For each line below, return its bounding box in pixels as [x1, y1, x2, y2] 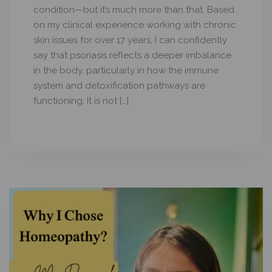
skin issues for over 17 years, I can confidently [33, 35, 227, 46]
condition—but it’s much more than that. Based [33, 4, 234, 16]
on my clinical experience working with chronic [33, 19, 236, 31]
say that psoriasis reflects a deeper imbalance [33, 50, 231, 61]
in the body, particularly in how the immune [33, 65, 219, 76]
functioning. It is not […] [33, 95, 129, 107]
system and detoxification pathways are [33, 80, 205, 92]
